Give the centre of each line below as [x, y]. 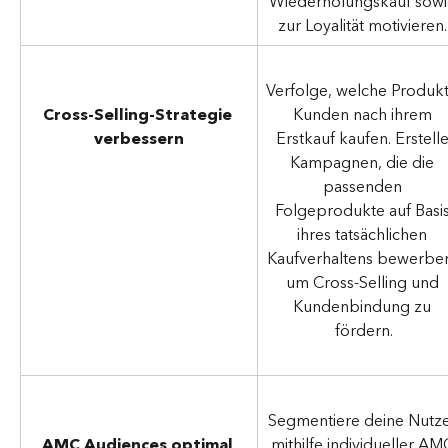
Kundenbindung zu [364, 306]
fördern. [364, 330]
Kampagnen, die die [364, 162]
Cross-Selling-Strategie [139, 115]
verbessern [139, 139]
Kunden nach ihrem [364, 114]
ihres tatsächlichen [364, 234]
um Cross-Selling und [364, 282]
